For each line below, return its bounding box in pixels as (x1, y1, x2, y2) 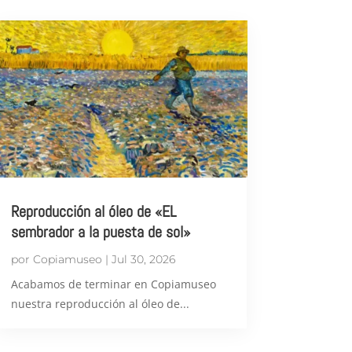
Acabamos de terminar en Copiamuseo (10, 277, 216, 292)
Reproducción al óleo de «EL (10, 201, 176, 222)
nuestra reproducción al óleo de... (10, 296, 189, 312)
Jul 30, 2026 (111, 252, 175, 267)
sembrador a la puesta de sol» (10, 222, 190, 243)
